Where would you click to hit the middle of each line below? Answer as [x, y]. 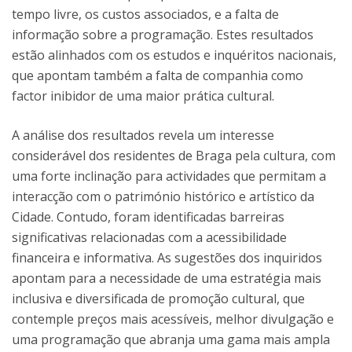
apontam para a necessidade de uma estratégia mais [167, 278]
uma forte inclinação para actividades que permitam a [169, 176]
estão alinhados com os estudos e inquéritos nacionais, [174, 55]
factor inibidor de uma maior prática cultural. [143, 95]
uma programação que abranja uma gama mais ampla [171, 339]
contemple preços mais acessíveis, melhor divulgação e [173, 319]
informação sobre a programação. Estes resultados [163, 34]
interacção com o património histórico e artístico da [163, 196]
